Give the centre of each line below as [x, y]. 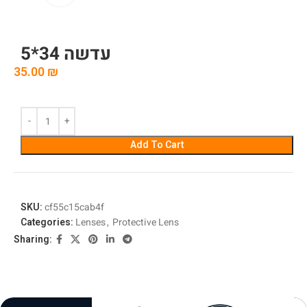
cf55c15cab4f [74, 207]
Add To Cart [157, 145]
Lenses [90, 222]
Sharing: [33, 240]
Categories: [47, 222]
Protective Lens [146, 222]
